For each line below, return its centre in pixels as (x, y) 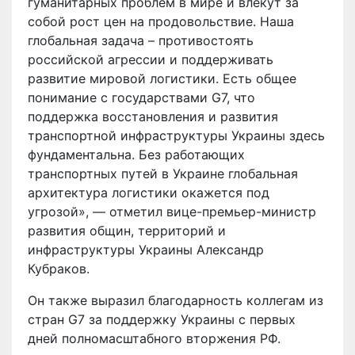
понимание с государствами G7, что (141, 97)
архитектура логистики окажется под (149, 192)
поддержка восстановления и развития (153, 116)
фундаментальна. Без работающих (136, 154)
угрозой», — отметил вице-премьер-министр (172, 211)
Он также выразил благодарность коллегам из (176, 300)
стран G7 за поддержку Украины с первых (162, 319)
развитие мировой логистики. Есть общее (162, 78)
